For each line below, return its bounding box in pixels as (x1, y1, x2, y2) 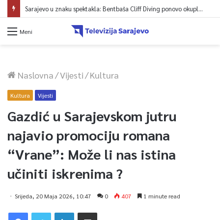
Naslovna (16, 69, 54, 81)
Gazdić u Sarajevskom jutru (7, 106, 176, 124)
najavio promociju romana (7, 125, 170, 143)
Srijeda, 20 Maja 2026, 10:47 (15, 192, 91, 200)
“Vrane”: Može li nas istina (7, 144, 176, 163)
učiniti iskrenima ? (7, 164, 123, 182)
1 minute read (142, 192, 180, 200)
